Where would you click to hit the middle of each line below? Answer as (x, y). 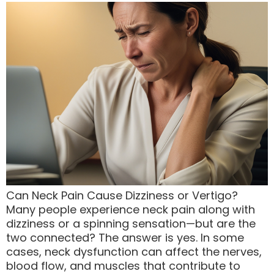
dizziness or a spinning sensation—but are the (131, 224)
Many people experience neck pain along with (131, 210)
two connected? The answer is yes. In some (125, 238)
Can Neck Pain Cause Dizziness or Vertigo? (122, 196)
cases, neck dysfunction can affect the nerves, (134, 252)
